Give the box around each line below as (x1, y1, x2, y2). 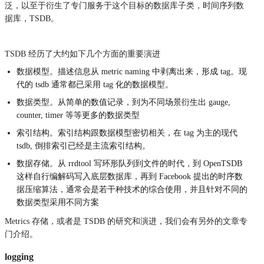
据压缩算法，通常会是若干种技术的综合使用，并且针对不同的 (16, 184, 247, 194)
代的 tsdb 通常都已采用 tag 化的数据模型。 (16, 80, 173, 89)
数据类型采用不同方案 (16, 197, 99, 207)
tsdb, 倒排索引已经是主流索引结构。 (16, 141, 150, 150)
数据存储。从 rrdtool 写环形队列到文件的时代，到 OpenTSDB (16, 159, 242, 168)
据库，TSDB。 (5, 14, 59, 23)
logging (5, 251, 34, 262)
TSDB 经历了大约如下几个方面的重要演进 (5, 49, 160, 58)
